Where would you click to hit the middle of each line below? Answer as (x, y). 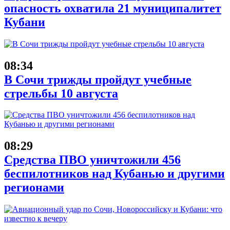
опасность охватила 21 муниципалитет (113, 8)
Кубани (25, 22)
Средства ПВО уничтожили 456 (92, 160)
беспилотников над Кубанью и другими (114, 174)
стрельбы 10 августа (61, 93)
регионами (34, 188)
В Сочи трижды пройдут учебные (98, 79)
